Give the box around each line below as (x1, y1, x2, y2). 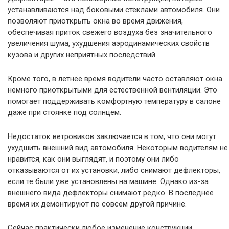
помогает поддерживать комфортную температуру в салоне (8, 96, 221, 106)
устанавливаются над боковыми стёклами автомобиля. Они (8, 5, 220, 14)
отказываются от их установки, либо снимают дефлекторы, (8, 165, 220, 175)
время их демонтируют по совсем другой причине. (8, 199, 187, 209)
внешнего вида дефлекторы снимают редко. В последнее (8, 188, 214, 197)
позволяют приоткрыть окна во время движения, (8, 16, 183, 26)
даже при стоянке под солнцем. (8, 107, 121, 117)
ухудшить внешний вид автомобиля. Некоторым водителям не (8, 143, 228, 152)
